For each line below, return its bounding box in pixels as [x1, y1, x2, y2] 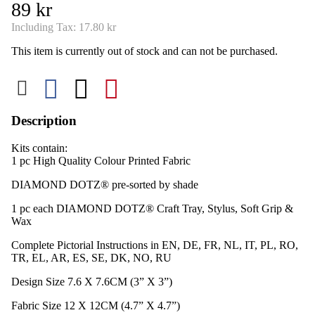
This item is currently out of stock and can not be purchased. [11, 45, 278, 58]
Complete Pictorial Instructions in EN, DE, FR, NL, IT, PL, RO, [11, 238, 298, 251]
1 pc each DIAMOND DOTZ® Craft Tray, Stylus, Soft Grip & [11, 202, 293, 214]
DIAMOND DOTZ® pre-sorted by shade [11, 178, 198, 191]
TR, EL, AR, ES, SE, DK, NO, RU [11, 251, 172, 264]
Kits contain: [11, 141, 67, 154]
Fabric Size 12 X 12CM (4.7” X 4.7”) [11, 299, 183, 311]
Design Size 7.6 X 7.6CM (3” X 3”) [11, 275, 175, 288]
